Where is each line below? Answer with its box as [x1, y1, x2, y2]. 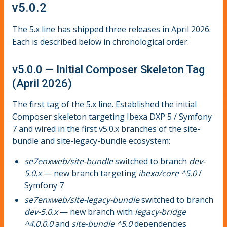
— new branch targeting [42, 167, 138, 179]
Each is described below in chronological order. [12, 36, 189, 48]
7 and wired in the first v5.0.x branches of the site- [12, 123, 200, 134]
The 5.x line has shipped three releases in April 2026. [12, 24, 211, 35]
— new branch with [58, 206, 135, 217]
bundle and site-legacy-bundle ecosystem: [12, 135, 170, 146]
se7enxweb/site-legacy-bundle [24, 194, 139, 205]
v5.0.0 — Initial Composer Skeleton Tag [12, 63, 205, 76]
